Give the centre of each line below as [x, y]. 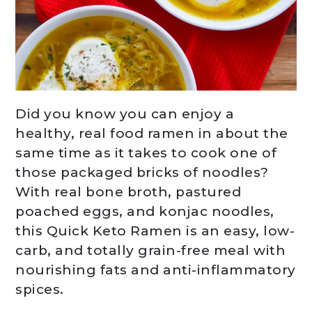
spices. [40, 289]
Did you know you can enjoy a [125, 114]
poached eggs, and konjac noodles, [145, 211]
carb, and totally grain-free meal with [151, 250]
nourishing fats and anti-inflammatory [156, 270]
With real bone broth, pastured [128, 192]
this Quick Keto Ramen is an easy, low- [155, 231]
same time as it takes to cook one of [146, 153]
